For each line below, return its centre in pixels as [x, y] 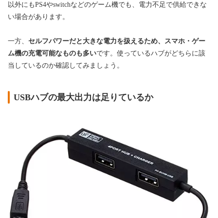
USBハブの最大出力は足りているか [83, 97]
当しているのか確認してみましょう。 [66, 65]
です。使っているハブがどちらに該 [151, 53]
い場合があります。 [38, 17]
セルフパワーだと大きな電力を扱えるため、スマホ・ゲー [117, 41]
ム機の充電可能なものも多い [52, 53]
